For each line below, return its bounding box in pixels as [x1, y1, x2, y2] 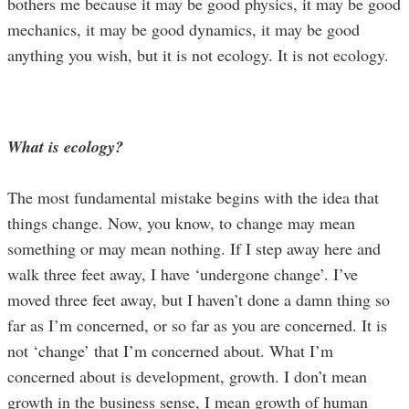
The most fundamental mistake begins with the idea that [7, 185, 379, 208]
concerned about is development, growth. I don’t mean [7, 364, 367, 387]
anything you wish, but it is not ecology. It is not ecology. [7, 43, 389, 66]
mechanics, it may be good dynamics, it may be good [7, 17, 360, 40]
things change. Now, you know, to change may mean [7, 211, 355, 234]
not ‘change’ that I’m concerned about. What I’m [7, 339, 333, 362]
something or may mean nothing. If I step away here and [7, 236, 381, 259]
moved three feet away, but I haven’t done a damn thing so [7, 288, 390, 310]
